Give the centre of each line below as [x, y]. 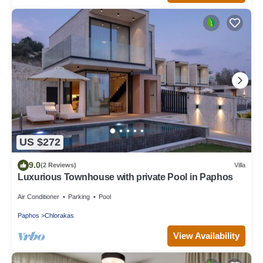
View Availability [206, 235]
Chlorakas [59, 215]
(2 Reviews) [58, 165]
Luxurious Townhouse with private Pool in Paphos [125, 177]
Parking [79, 196]
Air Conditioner [38, 196]
